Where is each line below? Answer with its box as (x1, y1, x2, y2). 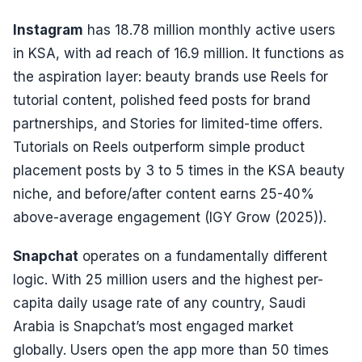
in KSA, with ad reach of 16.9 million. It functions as (13, 45, 344, 62)
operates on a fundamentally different (78, 247, 327, 264)
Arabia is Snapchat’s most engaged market (13, 318, 293, 335)
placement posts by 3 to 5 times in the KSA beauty (13, 162, 345, 179)
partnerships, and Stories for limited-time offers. (13, 116, 322, 133)
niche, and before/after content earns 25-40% (13, 186, 314, 203)
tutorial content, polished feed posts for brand (13, 92, 310, 109)
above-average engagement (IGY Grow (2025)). (13, 209, 326, 226)
